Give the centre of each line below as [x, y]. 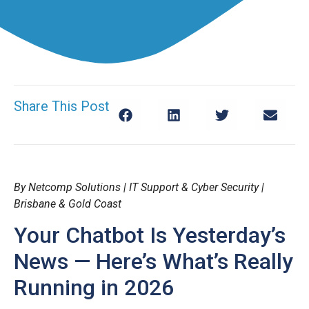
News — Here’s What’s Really [153, 262]
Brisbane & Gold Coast [68, 204]
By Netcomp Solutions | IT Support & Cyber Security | [139, 187]
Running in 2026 [94, 288]
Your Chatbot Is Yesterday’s [150, 236]
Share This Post [62, 106]
